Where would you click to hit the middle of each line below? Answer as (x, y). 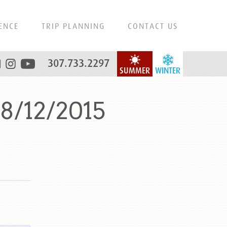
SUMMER (135, 71)
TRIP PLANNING (73, 26)
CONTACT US (153, 26)
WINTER (168, 71)
